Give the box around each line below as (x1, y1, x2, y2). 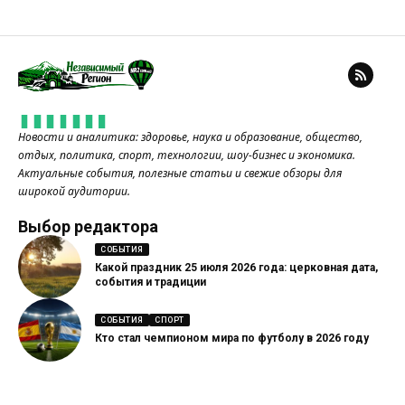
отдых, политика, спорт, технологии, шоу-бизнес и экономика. (18, 146, 355, 163)
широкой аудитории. (18, 183, 130, 199)
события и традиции (95, 276, 206, 289)
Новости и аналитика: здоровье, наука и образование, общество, (18, 128, 363, 145)
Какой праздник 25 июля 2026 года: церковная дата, (95, 261, 378, 275)
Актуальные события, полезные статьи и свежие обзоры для (18, 165, 342, 181)
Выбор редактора (18, 216, 158, 236)
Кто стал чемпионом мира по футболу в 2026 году (95, 332, 369, 345)
